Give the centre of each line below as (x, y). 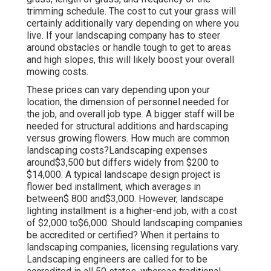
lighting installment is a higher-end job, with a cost (132, 211)
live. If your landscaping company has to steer (123, 36)
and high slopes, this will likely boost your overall (130, 60)
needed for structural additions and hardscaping (127, 126)
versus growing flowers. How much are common (128, 139)
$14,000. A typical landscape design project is (124, 175)
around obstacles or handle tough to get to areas (129, 48)
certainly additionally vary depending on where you (133, 24)
